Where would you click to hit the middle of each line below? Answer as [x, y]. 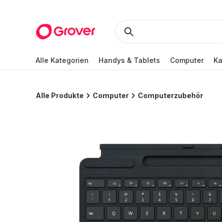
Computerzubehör [170, 95]
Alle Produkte [60, 95]
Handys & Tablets [129, 60]
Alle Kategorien [62, 60]
